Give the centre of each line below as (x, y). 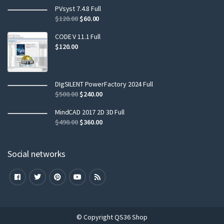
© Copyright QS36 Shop (112, 217)
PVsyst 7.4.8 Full (78, 8)
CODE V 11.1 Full (78, 36)
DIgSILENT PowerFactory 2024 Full (104, 84)
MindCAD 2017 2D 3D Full (90, 112)
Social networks (37, 153)
